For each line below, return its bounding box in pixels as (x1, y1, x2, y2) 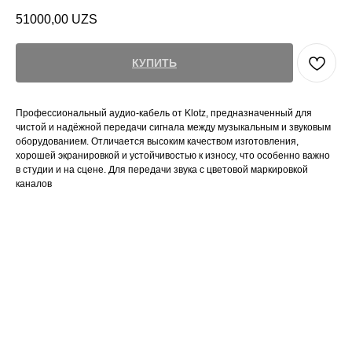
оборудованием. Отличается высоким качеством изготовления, (16, 136, 299, 148)
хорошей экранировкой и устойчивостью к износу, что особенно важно (16, 150, 330, 162)
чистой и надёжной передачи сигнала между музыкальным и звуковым (16, 122, 331, 134)
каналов (16, 178, 52, 190)
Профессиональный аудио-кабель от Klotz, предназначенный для (16, 108, 312, 119)
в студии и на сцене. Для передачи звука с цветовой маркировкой (16, 164, 308, 176)
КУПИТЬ (132, 57, 177, 70)
